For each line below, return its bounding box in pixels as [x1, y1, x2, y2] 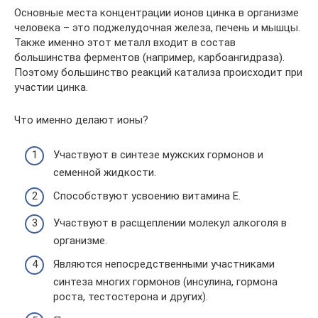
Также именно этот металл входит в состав [14, 36, 236, 49]
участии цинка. [14, 81, 88, 94]
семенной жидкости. [53, 165, 156, 179]
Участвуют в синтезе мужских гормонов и [53, 148, 263, 161]
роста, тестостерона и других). [53, 290, 208, 303]
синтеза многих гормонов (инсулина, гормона [53, 275, 278, 288]
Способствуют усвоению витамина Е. [53, 190, 241, 202]
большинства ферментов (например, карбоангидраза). [14, 51, 285, 64]
